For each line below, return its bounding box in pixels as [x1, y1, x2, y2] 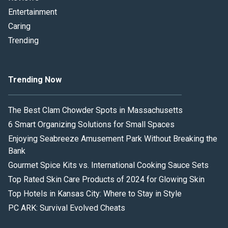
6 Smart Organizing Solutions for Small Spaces [8, 119, 175, 129]
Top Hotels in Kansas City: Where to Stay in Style [8, 188, 182, 198]
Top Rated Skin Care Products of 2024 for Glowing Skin [8, 174, 205, 184]
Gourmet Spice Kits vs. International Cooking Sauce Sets [8, 160, 209, 170]
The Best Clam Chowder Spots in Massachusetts [8, 105, 183, 115]
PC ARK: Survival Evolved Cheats [8, 203, 125, 213]
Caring [8, 21, 31, 31]
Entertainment [8, 7, 57, 17]
